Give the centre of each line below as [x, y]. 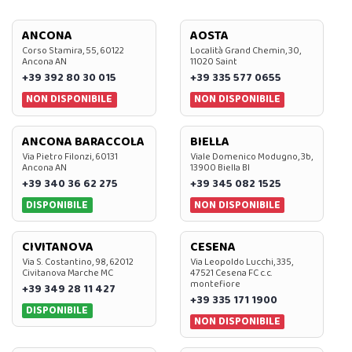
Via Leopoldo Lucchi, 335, [241, 262]
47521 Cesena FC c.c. [231, 273]
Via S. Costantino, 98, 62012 [78, 262]
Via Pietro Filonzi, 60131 [70, 156]
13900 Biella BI [220, 167]
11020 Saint [213, 62]
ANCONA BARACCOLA [83, 141]
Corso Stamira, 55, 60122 [73, 51]
